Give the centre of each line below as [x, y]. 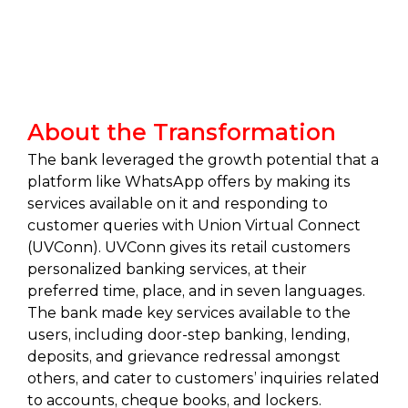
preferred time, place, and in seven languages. [196, 291]
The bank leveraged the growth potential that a [203, 160]
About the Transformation [185, 132]
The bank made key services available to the [189, 313]
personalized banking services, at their [167, 269]
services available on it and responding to [178, 204]
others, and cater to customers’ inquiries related [204, 378]
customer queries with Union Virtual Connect [194, 225]
